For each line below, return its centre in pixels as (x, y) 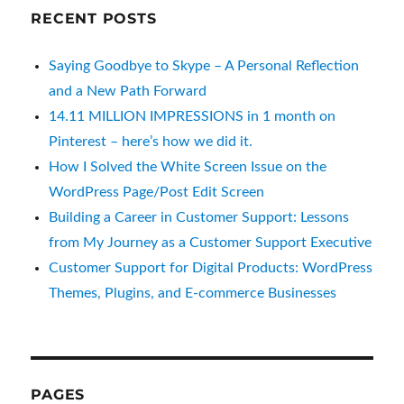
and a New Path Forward (128, 91)
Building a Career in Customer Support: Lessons (199, 217)
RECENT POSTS (94, 18)
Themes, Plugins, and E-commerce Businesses (193, 293)
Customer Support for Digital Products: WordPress (211, 267)
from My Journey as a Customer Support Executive (211, 242)
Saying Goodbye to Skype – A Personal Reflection (204, 65)
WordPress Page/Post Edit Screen (157, 192)
